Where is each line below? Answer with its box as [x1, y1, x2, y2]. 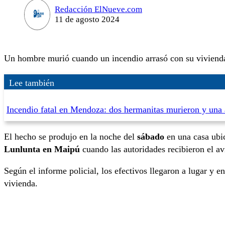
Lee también [9, 77, 54, 88]
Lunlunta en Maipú [4, 144, 82, 154]
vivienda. [4, 178, 38, 189]
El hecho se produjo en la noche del [4, 131, 137, 142]
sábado [137, 131, 167, 142]
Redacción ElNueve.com [54, 4, 142, 14]
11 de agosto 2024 [54, 14, 120, 24]
